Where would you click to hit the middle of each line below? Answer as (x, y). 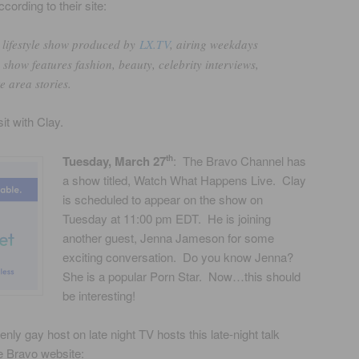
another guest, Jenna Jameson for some (169, 237)
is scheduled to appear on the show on (163, 199)
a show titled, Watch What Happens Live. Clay (185, 179)
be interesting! (99, 295)
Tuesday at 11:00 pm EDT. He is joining (167, 218)
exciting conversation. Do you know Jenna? (180, 256)
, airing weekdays (214, 44)
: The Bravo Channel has (240, 160)
